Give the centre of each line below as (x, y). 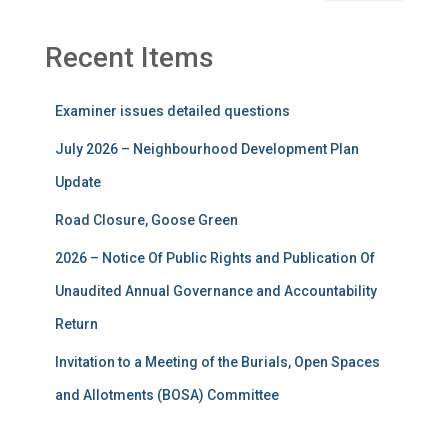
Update (78, 182)
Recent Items (129, 57)
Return (76, 324)
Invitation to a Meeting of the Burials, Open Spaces (217, 362)
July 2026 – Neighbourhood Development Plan (207, 149)
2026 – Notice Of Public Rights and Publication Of (215, 258)
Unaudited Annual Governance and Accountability (216, 291)
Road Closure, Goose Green (146, 220)
